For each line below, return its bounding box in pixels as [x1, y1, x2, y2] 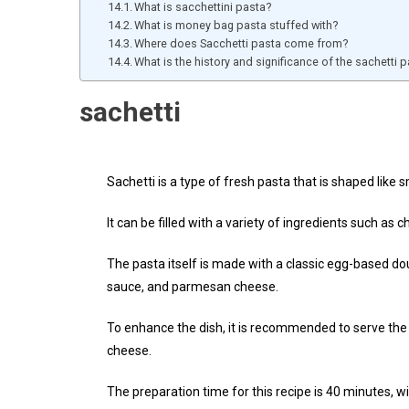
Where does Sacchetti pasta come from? [134, 37, 349, 50]
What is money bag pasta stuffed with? [134, 18, 339, 32]
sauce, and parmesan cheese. [107, 279, 278, 294]
